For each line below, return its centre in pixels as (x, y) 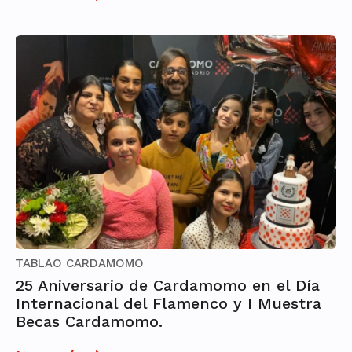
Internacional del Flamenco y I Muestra (169, 304)
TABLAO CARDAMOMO (80, 264)
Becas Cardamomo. (89, 322)
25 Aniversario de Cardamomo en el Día (168, 286)
